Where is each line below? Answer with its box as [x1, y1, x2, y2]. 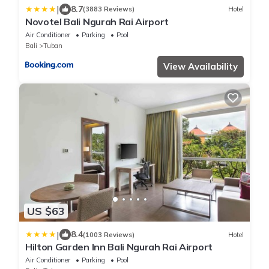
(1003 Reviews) [83, 230, 134, 239]
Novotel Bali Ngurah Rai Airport [25, 15, 169, 28]
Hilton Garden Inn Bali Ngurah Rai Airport [25, 241, 213, 253]
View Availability [163, 60, 238, 72]
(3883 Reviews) [83, 5, 134, 14]
